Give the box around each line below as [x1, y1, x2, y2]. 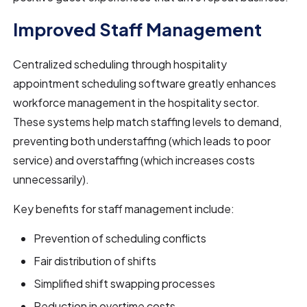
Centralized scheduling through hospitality [13, 56, 228, 71]
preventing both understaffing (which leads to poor [13, 133, 271, 148]
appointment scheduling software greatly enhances [13, 75, 277, 90]
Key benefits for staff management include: [13, 201, 235, 216]
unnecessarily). [13, 171, 90, 186]
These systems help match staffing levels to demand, [13, 114, 282, 129]
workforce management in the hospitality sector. [13, 95, 260, 110]
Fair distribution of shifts [34, 253, 157, 268]
